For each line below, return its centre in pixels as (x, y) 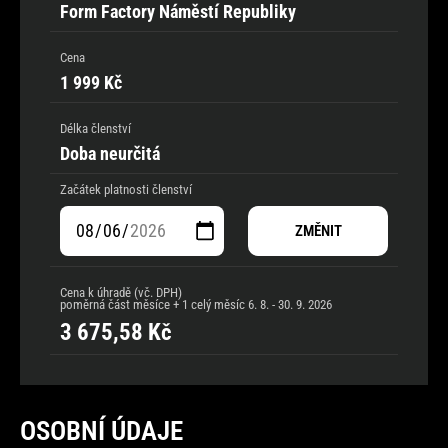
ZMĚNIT (318, 231)
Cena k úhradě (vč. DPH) (121, 292)
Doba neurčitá (110, 153)
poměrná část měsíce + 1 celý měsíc (152, 304)
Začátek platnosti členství (126, 189)
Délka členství (95, 128)
